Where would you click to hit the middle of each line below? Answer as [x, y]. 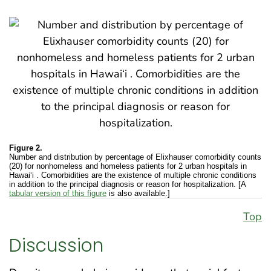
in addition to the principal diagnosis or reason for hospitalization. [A [128, 184]
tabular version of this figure [58, 193]
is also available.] [138, 193]
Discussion [56, 246]
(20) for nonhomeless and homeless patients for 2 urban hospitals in [128, 166]
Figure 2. [26, 148]
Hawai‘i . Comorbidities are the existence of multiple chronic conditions [133, 175]
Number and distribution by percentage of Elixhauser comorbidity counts [135, 157]
